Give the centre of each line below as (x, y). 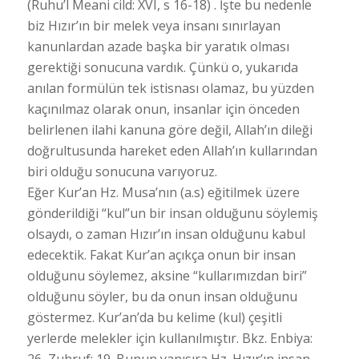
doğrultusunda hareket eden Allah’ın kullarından (172, 150)
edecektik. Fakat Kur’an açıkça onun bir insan (161, 254)
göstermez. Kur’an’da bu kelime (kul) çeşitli (154, 317)
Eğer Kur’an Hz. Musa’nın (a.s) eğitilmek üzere (163, 192)
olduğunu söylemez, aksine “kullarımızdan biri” (167, 275)
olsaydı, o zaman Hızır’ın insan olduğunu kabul (166, 234)
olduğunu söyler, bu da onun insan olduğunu (162, 296)
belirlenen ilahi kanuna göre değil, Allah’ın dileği (169, 129)
